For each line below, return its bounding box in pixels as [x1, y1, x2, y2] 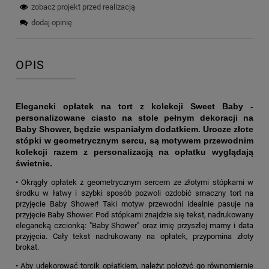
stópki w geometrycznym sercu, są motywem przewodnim [16, 136, 253, 146]
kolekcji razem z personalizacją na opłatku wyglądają [16, 147, 253, 157]
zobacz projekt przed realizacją [31, 2, 135, 11]
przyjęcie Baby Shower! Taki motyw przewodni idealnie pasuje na [16, 199, 253, 209]
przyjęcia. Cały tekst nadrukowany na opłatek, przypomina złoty [16, 232, 253, 241]
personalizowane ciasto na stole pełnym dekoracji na [16, 113, 253, 123]
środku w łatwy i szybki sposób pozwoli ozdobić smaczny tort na [16, 189, 253, 198]
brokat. [16, 243, 41, 252]
